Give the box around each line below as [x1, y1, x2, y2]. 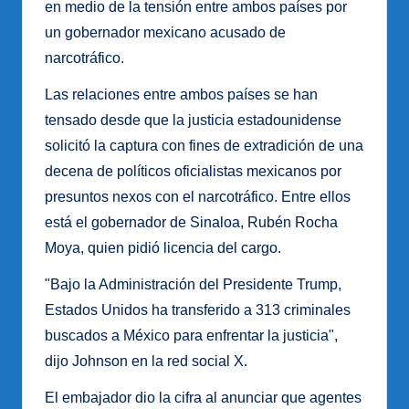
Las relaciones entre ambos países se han [45, 87, 318, 103]
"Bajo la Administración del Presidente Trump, [45, 277, 341, 293]
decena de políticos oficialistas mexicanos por [45, 163, 341, 180]
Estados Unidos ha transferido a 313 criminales [45, 302, 351, 319]
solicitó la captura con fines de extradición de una [45, 138, 363, 154]
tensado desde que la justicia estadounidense [45, 112, 341, 129]
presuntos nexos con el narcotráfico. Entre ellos [45, 189, 351, 205]
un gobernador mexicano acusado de [45, 25, 286, 41]
